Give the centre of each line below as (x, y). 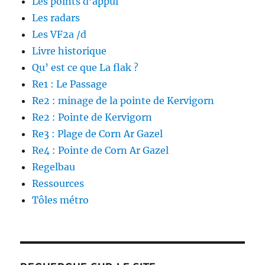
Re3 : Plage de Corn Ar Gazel (98, 134)
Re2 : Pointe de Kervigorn (92, 117)
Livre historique (70, 51)
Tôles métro (61, 200)
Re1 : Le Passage (70, 84)
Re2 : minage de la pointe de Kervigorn (123, 101)
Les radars (56, 18)
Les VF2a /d (59, 35)
